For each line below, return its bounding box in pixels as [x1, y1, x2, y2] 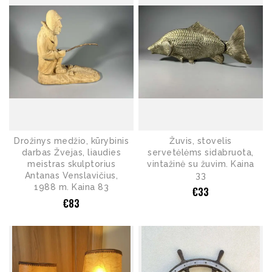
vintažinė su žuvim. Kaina [147, 159, 254, 169]
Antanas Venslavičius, [24, 171, 118, 181]
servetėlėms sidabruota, [148, 148, 254, 158]
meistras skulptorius [27, 159, 115, 169]
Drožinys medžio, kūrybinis [14, 136, 129, 146]
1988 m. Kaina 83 [34, 182, 109, 192]
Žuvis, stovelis [169, 136, 232, 146]
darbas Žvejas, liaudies [21, 148, 121, 158]
